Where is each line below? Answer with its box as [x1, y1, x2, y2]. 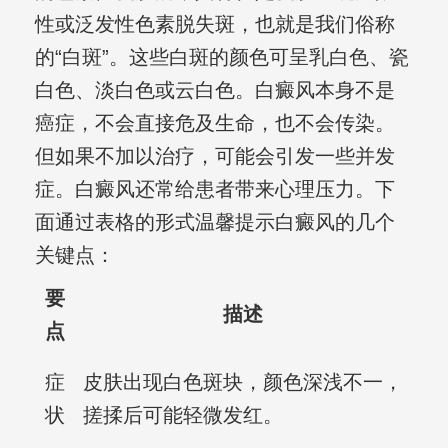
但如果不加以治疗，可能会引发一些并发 [34, 145, 395, 168]
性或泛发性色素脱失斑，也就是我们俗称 [34, 13, 395, 36]
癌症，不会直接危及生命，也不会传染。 [34, 112, 395, 135]
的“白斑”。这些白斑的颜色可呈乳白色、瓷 [34, 46, 409, 69]
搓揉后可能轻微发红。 [82, 404, 283, 427]
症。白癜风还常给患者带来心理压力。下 [34, 178, 395, 201]
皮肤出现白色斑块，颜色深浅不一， [82, 371, 403, 394]
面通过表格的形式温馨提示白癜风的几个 [34, 211, 395, 234]
